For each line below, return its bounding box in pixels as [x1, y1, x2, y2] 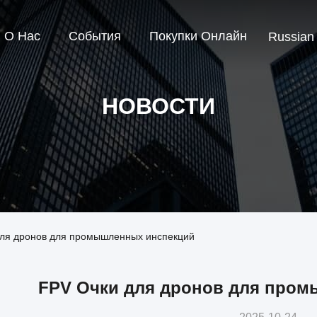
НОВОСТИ [102, 93, 215, 119]
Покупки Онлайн [149, 29, 247, 44]
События [69, 29, 121, 44]
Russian [268, 30, 314, 45]
